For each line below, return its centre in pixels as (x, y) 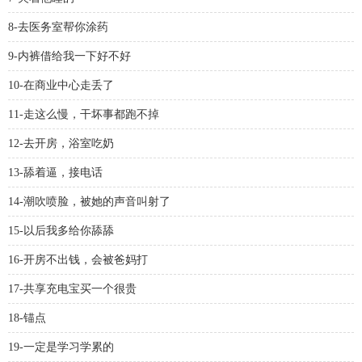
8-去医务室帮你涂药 (58, 27)
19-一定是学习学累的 (61, 347)
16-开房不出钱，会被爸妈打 (78, 260)
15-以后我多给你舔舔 (61, 231)
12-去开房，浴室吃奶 (61, 143)
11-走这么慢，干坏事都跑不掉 (84, 114)
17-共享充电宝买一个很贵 (72, 289)
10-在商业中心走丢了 (61, 85)
